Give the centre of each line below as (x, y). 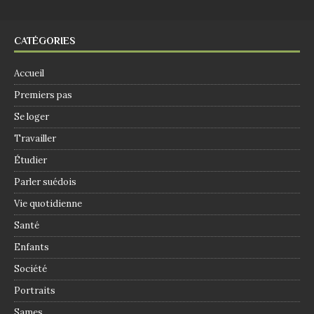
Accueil (29, 74)
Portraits (35, 291)
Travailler (35, 139)
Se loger (32, 117)
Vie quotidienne (48, 204)
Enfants (32, 247)
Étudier (30, 161)
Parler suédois (45, 182)
